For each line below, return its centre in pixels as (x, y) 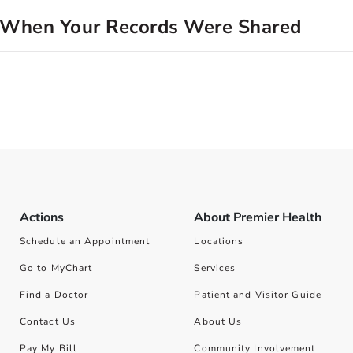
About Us (218, 321)
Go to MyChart (56, 268)
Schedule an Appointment (85, 241)
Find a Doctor (54, 295)
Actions (41, 217)
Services (215, 268)
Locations (219, 241)
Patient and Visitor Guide (258, 295)
